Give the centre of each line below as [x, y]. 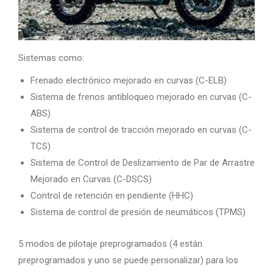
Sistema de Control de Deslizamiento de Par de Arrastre [143, 162]
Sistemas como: [51, 58]
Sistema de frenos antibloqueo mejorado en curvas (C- [141, 97]
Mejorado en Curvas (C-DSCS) [91, 179]
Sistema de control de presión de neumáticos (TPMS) [138, 212]
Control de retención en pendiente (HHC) [112, 195]
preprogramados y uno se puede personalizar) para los [128, 260]
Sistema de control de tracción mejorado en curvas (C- [141, 129]
